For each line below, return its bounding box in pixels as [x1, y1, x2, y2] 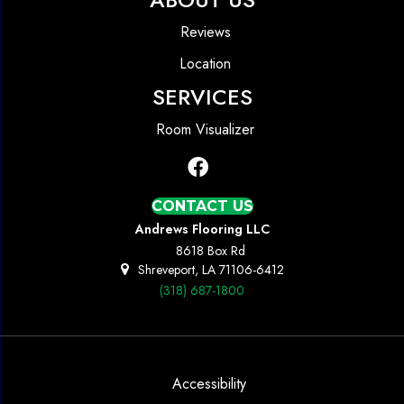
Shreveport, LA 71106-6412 [137, 260, 284, 279]
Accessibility [171, 372, 246, 394]
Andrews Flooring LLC [134, 219, 270, 238]
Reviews [179, 21, 231, 42]
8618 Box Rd [176, 241, 245, 260]
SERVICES [151, 80, 252, 113]
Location [179, 52, 231, 74]
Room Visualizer [156, 118, 254, 140]
